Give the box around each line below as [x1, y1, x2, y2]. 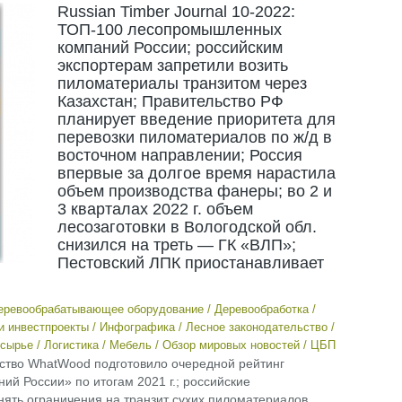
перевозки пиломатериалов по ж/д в [57, 128, 332, 146]
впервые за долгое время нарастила [57, 164, 336, 182]
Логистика [43, 338, 99, 352]
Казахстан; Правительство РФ [57, 92, 284, 110]
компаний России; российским [57, 39, 283, 57]
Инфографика [99, 320, 175, 334]
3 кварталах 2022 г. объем [57, 200, 253, 218]
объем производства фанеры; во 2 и [57, 182, 332, 200]
